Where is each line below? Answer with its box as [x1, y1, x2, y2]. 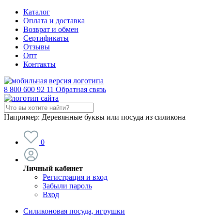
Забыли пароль [43, 182, 92, 190]
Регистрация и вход [43, 173, 108, 181]
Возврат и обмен [23, 25, 78, 33]
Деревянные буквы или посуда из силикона [42, 113, 186, 121]
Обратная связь [56, 85, 106, 93]
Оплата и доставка [23, 16, 85, 25]
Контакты [23, 60, 56, 68]
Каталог [23, 8, 50, 16]
